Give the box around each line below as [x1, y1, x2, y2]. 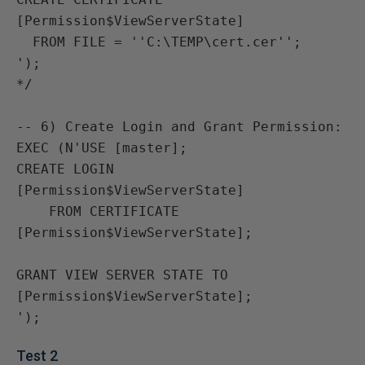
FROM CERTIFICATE [16, 204, 49, 219]
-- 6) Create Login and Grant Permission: [16, 119, 342, 134]
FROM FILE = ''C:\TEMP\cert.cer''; [16, 34, 33, 50]
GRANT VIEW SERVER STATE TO [16, 267, 228, 283]
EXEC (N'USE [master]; [16, 140, 187, 156]
